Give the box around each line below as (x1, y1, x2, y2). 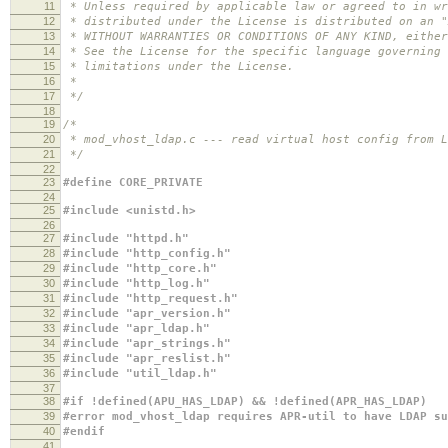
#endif (63, 424, 105, 438)
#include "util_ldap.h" (63, 366, 217, 380)
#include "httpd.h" (63, 231, 189, 245)
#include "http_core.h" (63, 261, 217, 275)
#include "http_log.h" (63, 276, 210, 290)
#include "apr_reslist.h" (63, 351, 231, 365)
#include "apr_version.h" (63, 306, 231, 320)
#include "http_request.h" (63, 291, 238, 305)
